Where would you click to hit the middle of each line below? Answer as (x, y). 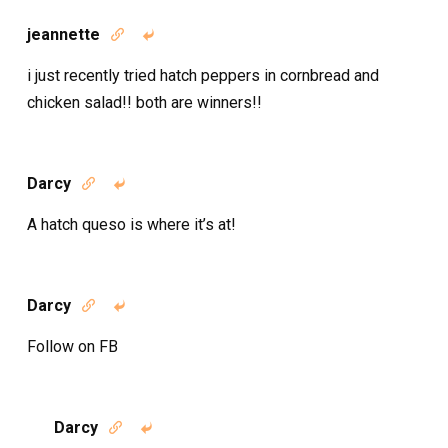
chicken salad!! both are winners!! (144, 102)
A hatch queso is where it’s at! (131, 224)
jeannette (63, 34)
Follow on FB (72, 346)
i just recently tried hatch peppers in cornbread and (203, 75)
